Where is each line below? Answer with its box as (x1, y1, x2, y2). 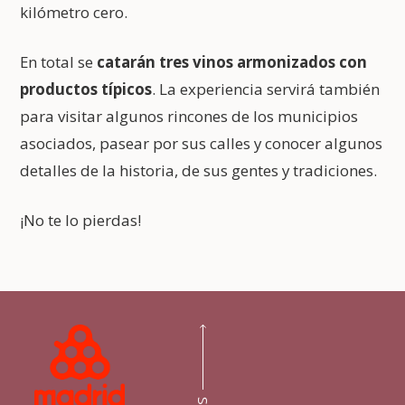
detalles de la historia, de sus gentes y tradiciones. (20, 159, 378, 181)
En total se (20, 51, 98, 72)
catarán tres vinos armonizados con (97, 51, 368, 72)
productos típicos (20, 78, 153, 99)
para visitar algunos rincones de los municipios (20, 105, 359, 127)
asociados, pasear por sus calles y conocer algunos (20, 132, 383, 154)
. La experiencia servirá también (152, 78, 381, 99)
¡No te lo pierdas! (20, 209, 142, 231)
